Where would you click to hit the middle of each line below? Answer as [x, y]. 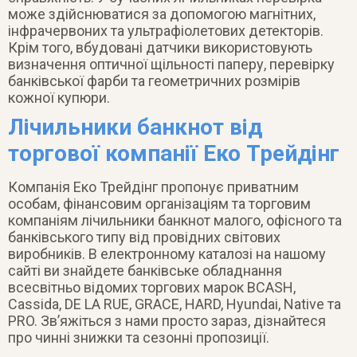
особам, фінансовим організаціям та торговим [159, 203]
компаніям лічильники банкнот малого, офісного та [175, 220]
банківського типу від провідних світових [144, 237]
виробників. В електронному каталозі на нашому [167, 253]
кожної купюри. [59, 97]
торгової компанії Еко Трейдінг [174, 153]
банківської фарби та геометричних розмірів [154, 80]
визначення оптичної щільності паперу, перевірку [171, 64]
